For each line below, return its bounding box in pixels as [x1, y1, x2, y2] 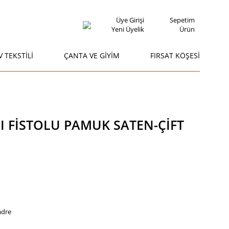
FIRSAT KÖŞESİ [150, 51, 200, 60]
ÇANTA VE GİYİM [63, 51, 120, 60]
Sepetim [170, 15, 195, 25]
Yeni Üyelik [111, 25, 144, 34]
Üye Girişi [116, 15, 144, 25]
